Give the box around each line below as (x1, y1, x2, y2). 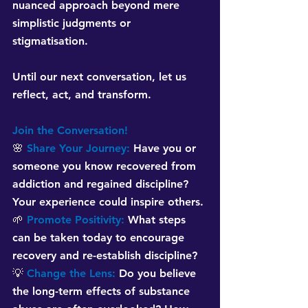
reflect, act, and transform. (12, 88, 151, 102)
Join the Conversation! (12, 124, 128, 137)
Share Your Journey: (27, 142, 130, 155)
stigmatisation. (12, 34, 91, 48)
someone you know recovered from (12, 159, 199, 173)
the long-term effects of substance (12, 285, 193, 298)
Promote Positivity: (27, 213, 124, 227)
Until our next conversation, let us (12, 70, 190, 84)
